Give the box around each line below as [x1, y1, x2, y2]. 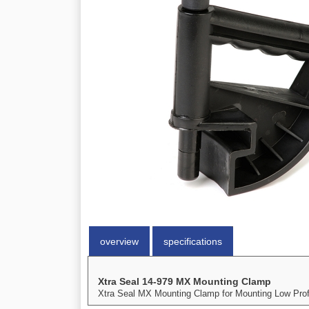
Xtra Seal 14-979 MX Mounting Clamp [98, 276, 271, 287]
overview [100, 236, 139, 247]
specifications [163, 236, 222, 247]
